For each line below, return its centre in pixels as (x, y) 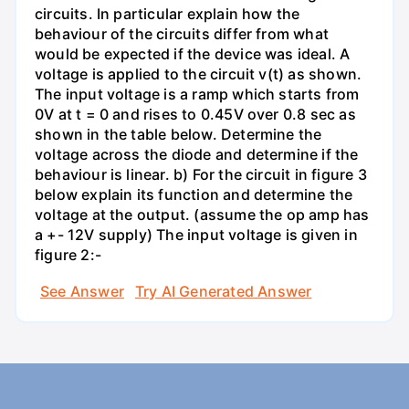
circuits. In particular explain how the (168, 14)
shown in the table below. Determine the (178, 135)
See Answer (82, 291)
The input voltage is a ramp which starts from (197, 94)
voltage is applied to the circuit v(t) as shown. (199, 74)
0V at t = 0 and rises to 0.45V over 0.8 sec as (195, 115)
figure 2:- (68, 255)
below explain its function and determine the (194, 195)
